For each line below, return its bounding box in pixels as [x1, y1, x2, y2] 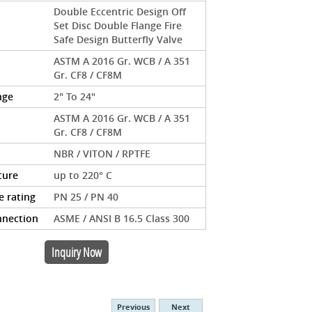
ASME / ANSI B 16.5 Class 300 [54, 211, 190, 225]
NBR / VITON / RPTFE [54, 146, 151, 160]
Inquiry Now [52, 243, 102, 260]
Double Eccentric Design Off [54, 4, 187, 18]
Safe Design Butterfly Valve [54, 32, 183, 46]
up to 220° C [54, 168, 113, 182]
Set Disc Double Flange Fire [54, 18, 182, 32]
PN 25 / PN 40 [54, 189, 119, 203]
